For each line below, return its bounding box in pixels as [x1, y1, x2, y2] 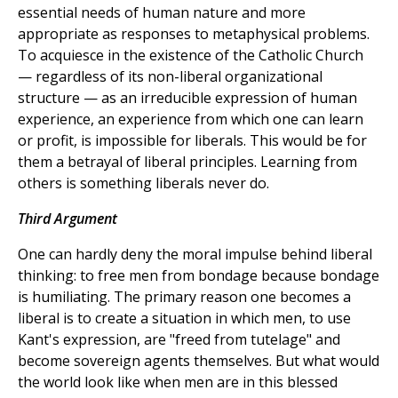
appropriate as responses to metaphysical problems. [18, 24, 370, 44]
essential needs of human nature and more [18, 3, 306, 23]
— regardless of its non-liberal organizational [18, 67, 322, 87]
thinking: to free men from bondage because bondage [18, 266, 379, 286]
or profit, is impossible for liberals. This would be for [18, 131, 367, 151]
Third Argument [18, 209, 117, 229]
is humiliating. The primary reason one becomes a [18, 287, 351, 307]
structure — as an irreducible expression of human [18, 88, 357, 108]
